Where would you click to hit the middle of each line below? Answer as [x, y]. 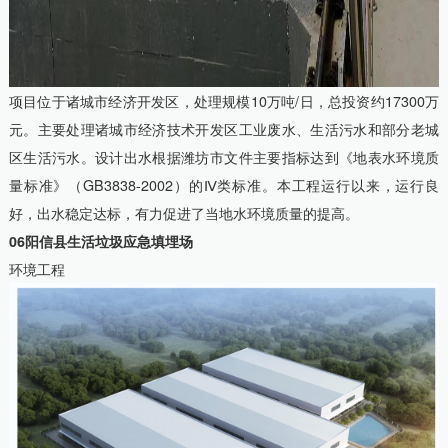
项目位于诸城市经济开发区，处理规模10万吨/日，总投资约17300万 [224, 101]
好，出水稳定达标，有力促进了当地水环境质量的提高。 [183, 213]
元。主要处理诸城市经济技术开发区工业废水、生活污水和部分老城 [224, 129]
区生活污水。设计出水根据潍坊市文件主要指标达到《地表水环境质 [224, 157]
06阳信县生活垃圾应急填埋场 [100, 241]
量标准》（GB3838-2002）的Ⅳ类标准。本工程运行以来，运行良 [224, 185]
